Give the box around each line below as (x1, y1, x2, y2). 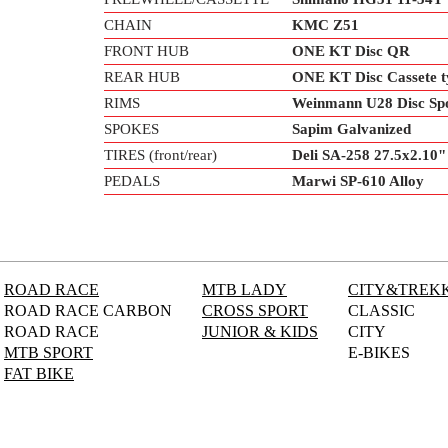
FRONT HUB (104, 43, 189, 59)
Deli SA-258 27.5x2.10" (292, 147, 446, 163)
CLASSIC (348, 302, 415, 319)
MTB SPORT (4, 344, 93, 361)
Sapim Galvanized (292, 121, 411, 137)
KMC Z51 (292, 17, 359, 33)
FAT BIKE (4, 365, 74, 382)
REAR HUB (104, 69, 180, 85)
